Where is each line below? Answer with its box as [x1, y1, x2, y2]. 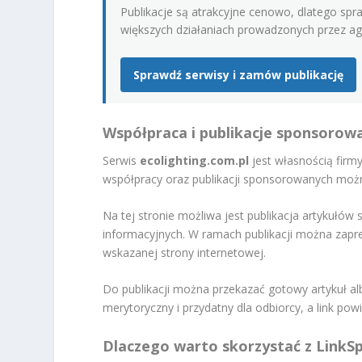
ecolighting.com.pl [140, 152, 250, 168]
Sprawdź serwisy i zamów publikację [133, 66, 344, 82]
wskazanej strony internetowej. [103, 245, 267, 261]
